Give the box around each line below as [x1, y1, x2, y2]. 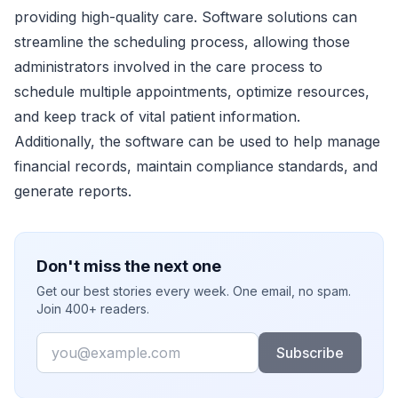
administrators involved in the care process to [14, 57, 322, 76]
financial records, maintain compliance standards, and [14, 156, 378, 175]
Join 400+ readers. [36, 300, 149, 316]
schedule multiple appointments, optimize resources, [14, 82, 370, 100]
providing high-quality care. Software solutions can [14, 7, 357, 26]
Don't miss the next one [36, 256, 221, 275]
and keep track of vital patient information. [14, 107, 300, 125]
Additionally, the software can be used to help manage [14, 131, 380, 150]
